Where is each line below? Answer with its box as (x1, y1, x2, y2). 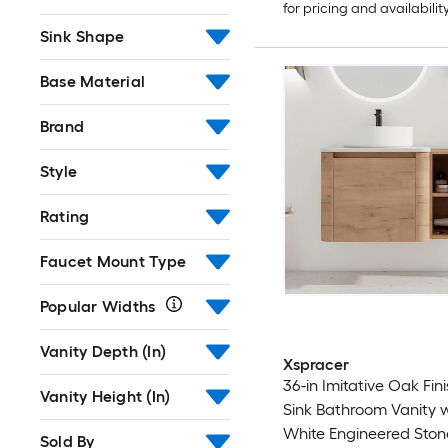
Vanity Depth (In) (40, 342, 167, 361)
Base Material (40, 72, 146, 91)
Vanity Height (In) (40, 387, 171, 406)
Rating (40, 207, 90, 226)
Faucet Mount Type (40, 252, 187, 271)
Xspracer (282, 355, 349, 375)
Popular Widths (40, 297, 156, 316)
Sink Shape (40, 27, 125, 46)
